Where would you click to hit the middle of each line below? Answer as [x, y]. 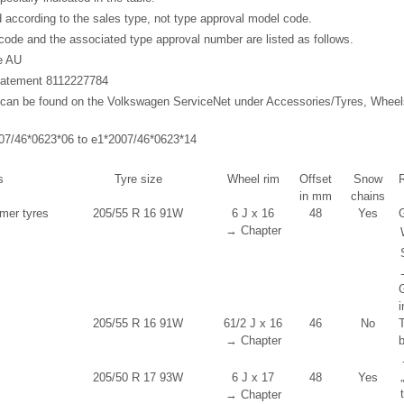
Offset [316, 179]
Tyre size [138, 179]
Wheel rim [253, 179]
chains [367, 197]
